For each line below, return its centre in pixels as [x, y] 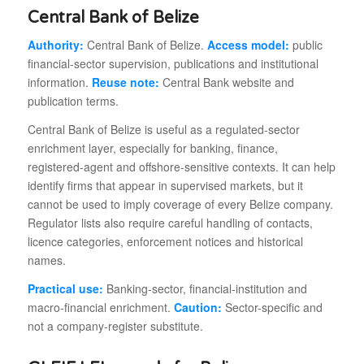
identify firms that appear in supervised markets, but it [165, 186]
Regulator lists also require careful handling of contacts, [170, 223]
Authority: [55, 45]
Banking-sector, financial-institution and [205, 289]
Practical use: [65, 289]
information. [59, 82]
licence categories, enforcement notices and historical [165, 242]
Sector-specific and [272, 308]
